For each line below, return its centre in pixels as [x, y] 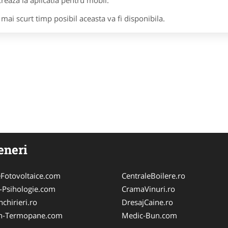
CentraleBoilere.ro [153, 176]
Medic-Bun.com [149, 215]
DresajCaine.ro [147, 202]
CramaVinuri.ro [148, 189]
